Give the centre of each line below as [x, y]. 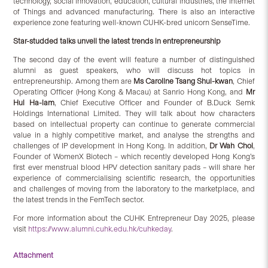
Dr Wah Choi [231, 146]
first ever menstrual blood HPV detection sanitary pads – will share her [134, 167]
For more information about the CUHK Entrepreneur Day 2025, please [134, 218]
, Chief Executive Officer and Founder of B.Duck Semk [154, 103]
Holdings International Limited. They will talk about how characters [134, 114]
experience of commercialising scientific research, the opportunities [134, 178]
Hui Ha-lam [34, 103]
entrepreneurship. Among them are [73, 81]
